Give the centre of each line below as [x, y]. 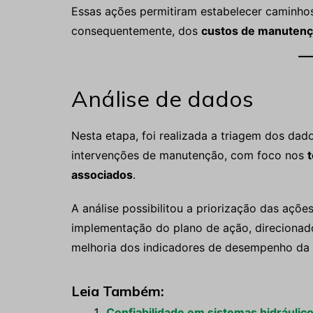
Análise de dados [162, 99]
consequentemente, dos [136, 31]
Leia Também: [118, 291]
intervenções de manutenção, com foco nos [189, 155]
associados [102, 175]
